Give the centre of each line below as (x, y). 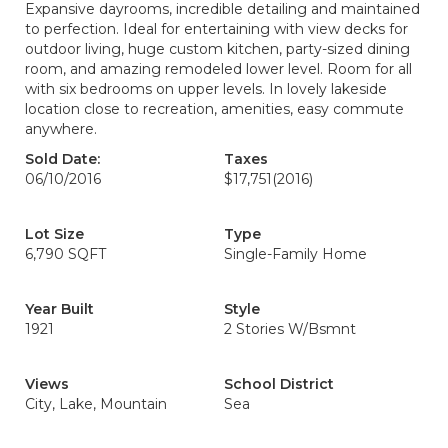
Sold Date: (62, 159)
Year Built (59, 309)
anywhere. (61, 129)
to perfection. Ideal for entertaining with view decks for (216, 29)
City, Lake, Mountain (96, 404)
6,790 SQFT (65, 254)
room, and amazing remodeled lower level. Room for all (218, 69)
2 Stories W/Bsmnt (290, 329)
